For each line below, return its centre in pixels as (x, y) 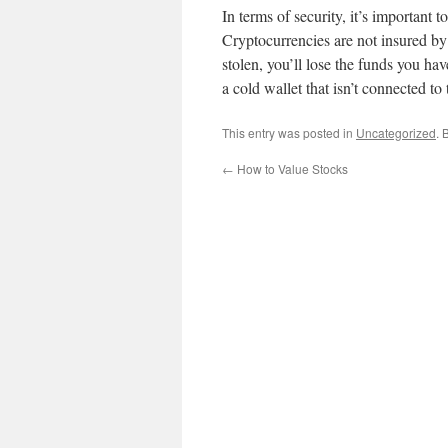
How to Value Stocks (291, 168)
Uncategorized (396, 132)
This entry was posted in (289, 132)
